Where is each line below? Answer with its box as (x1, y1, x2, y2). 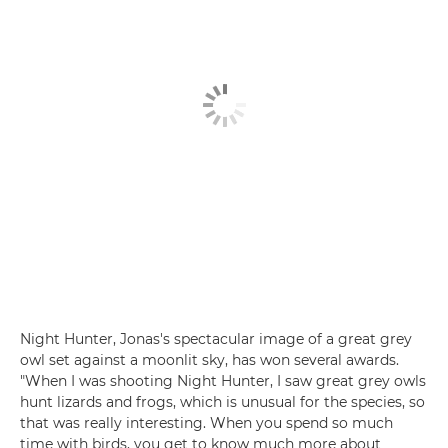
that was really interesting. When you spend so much (20, 413, 393, 432)
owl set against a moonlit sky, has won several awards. (20, 350, 399, 369)
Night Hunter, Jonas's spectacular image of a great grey (20, 329, 412, 348)
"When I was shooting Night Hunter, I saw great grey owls (20, 371, 426, 390)
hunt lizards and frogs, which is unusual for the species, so (20, 392, 425, 411)
